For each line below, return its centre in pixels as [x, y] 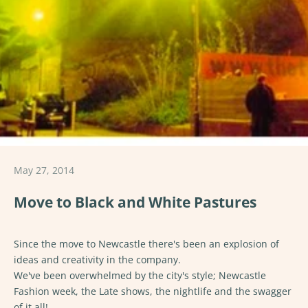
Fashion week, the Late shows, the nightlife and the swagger [153, 291]
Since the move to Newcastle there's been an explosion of [146, 244]
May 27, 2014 [44, 170]
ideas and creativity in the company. [97, 260]
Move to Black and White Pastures [135, 202]
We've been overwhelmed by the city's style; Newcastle [140, 275]
